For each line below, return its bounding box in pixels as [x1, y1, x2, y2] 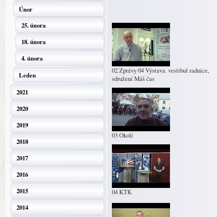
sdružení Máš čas [112, 74, 155, 83]
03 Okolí [112, 131, 133, 139]
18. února [21, 37, 46, 46]
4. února [21, 54, 43, 62]
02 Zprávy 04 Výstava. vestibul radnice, [112, 66, 209, 75]
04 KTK [112, 187, 132, 196]
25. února [21, 21, 46, 30]
